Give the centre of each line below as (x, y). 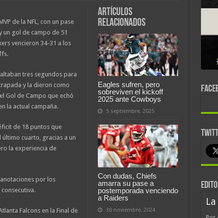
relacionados (121, 23)
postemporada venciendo (138, 191)
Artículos (115, 12)
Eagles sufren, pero (128, 85)
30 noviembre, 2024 (130, 210)
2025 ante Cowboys (129, 99)
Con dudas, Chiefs (127, 176)
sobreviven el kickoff (130, 92)
